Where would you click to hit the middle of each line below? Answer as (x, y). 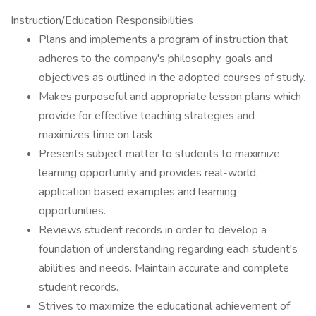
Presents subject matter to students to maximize (159, 154)
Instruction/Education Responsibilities (102, 20)
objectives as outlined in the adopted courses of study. (172, 78)
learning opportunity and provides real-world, (148, 173)
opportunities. (72, 211)
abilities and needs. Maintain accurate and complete (164, 268)
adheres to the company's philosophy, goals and (156, 59)
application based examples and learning (138, 192)
